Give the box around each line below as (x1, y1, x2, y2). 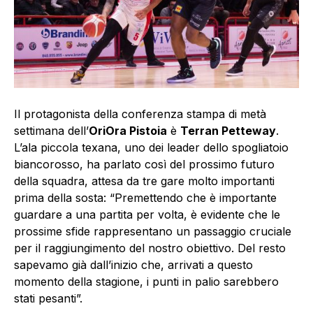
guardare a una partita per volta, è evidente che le (14, 208, 280, 222)
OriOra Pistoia (89, 124, 167, 138)
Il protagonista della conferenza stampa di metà (14, 107, 266, 122)
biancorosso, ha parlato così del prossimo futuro (14, 157, 275, 172)
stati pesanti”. (14, 291, 82, 306)
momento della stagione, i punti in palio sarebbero (14, 275, 279, 289)
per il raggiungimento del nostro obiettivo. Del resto (14, 241, 286, 256)
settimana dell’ (14, 124, 89, 138)
